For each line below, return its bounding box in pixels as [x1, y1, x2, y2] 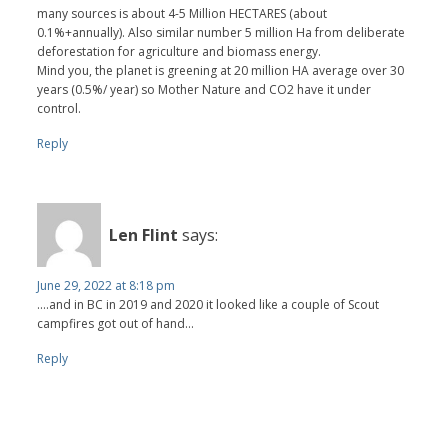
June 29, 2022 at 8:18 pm [37, 277, 176, 295]
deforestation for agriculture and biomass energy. [37, 43, 322, 61]
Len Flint [109, 223, 179, 246]
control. [37, 100, 82, 118]
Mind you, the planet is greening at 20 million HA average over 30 [37, 62, 405, 80]
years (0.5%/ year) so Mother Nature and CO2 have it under [37, 81, 372, 99]
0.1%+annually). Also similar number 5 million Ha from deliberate [37, 24, 406, 42]
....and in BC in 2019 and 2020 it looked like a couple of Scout [37, 296, 380, 314]
